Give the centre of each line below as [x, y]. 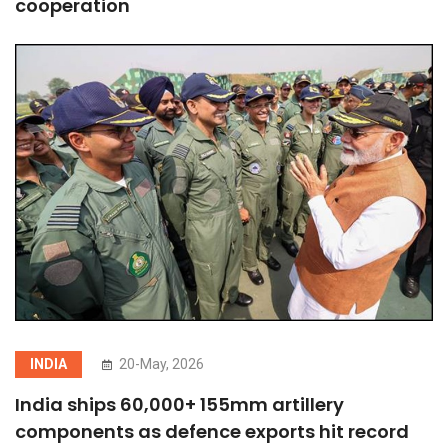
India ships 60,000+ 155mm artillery [179, 404]
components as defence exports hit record [212, 431]
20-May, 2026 [160, 364]
